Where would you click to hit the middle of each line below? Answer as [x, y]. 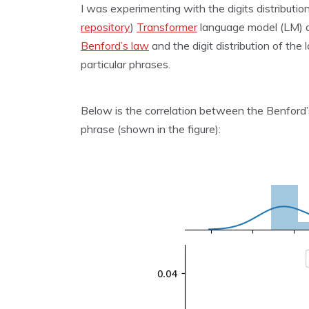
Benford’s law [115, 46]
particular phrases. [126, 64]
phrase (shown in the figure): [151, 129]
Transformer [167, 27]
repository [106, 27]
